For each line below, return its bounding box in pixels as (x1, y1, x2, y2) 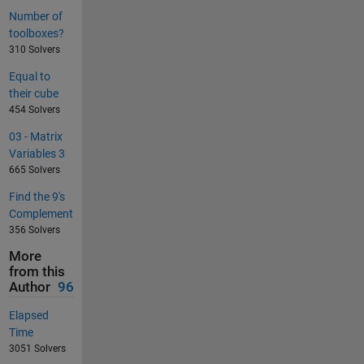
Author (8, 279, 50, 296)
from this (8, 264, 65, 280)
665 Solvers (8, 164, 60, 176)
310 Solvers (8, 44, 60, 56)
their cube (8, 87, 58, 101)
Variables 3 (8, 147, 65, 161)
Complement (8, 207, 73, 221)
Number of (8, 10, 63, 24)
